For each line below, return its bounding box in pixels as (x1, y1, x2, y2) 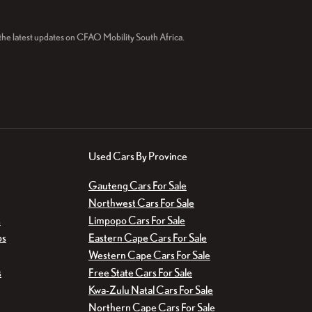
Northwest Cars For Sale (88, 196, 194, 210)
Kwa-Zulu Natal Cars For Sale (88, 283, 213, 297)
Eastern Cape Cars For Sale (88, 231, 207, 244)
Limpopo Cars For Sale (88, 214, 185, 227)
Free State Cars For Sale (88, 266, 192, 279)
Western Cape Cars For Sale (88, 249, 210, 262)
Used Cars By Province (88, 150, 187, 162)
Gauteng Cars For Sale (88, 179, 187, 192)
